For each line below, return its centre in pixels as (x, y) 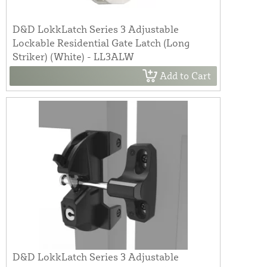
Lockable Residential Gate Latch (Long (101, 42)
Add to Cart (185, 76)
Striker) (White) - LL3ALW (73, 56)
